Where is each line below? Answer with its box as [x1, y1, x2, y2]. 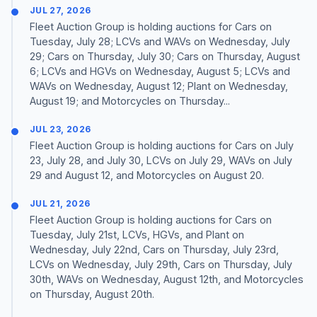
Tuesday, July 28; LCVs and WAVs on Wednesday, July [30, 35, 290, 47]
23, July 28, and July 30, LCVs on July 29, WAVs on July [30, 154, 292, 167]
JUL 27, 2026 [30, 4, 91, 16]
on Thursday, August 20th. [30, 288, 154, 301]
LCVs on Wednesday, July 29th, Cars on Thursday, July [30, 258, 292, 271]
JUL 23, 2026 [30, 123, 91, 134]
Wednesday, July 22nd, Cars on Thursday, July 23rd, [30, 243, 279, 256]
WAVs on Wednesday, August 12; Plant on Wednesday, [30, 79, 288, 92]
